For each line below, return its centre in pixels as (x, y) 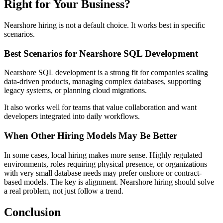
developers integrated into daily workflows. (72, 116)
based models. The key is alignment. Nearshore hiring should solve (109, 182)
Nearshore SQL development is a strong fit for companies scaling (106, 73)
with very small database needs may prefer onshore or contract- (103, 173)
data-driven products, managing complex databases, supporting (103, 82)
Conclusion (32, 212)
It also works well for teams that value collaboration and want (100, 108)
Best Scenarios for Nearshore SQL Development (101, 53)
